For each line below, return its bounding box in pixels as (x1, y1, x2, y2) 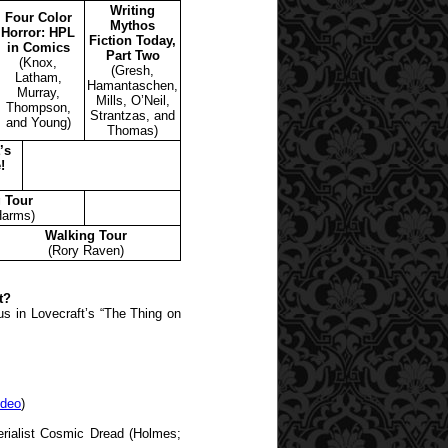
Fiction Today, (89, 32, 176, 48)
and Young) (5, 114, 71, 130)
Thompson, (5, 99, 71, 115)
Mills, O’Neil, (95, 92, 170, 108)
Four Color (4, 9, 72, 25)
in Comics (6, 39, 70, 55)
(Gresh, (111, 62, 154, 78)
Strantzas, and (90, 107, 175, 123)
